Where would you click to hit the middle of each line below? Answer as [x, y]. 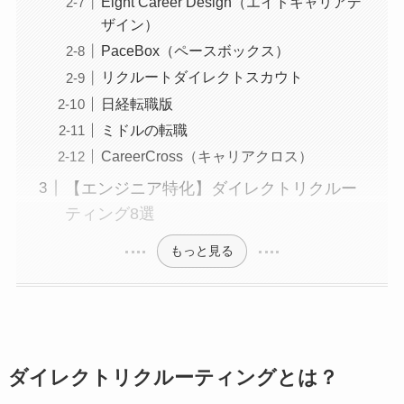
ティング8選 [110, 213]
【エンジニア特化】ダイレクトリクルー [211, 188]
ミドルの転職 [144, 129]
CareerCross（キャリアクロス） [207, 156]
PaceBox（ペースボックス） [195, 51]
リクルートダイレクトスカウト [202, 77]
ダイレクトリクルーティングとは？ [173, 377]
